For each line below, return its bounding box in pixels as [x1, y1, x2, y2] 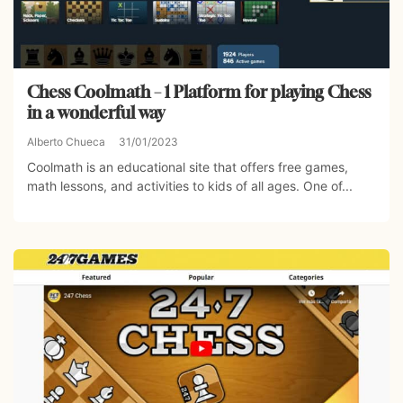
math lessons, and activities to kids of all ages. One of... [27, 177, 353, 193]
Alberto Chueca [27, 134, 105, 148]
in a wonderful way [27, 102, 165, 122]
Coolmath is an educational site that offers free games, [27, 158, 348, 175]
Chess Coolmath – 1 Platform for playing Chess [27, 81, 371, 102]
